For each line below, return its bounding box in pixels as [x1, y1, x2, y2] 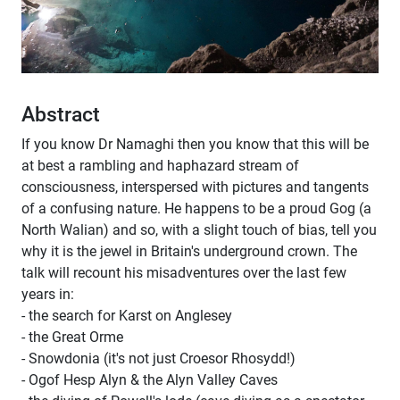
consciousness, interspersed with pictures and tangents [21, 178, 369, 196]
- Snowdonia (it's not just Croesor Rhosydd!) [21, 349, 296, 367]
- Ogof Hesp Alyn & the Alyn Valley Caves [21, 371, 278, 388]
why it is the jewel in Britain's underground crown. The [21, 242, 357, 260]
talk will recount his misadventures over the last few [21, 263, 346, 281]
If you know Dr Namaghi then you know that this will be [21, 135, 369, 153]
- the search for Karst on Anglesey [21, 306, 232, 324]
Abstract [21, 101, 100, 127]
